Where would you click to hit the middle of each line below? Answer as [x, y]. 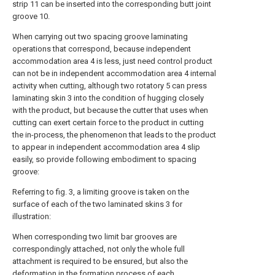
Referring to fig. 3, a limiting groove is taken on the [101, 192]
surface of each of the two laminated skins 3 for [97, 204]
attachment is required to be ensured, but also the [100, 261]
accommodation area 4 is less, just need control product [112, 61]
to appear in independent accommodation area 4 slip [106, 147]
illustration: [32, 216]
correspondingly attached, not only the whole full [99, 249]
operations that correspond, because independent [102, 49]
